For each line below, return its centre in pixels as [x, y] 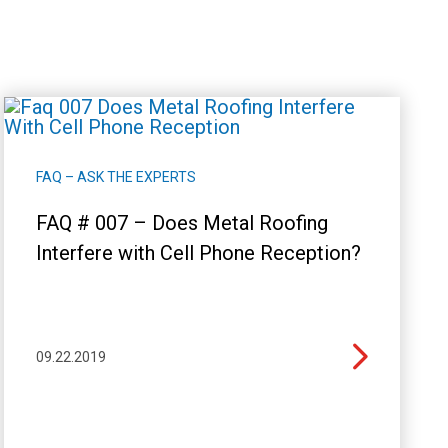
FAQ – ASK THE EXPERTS [115, 177]
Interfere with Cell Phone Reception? [198, 253]
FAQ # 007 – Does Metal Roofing [181, 223]
